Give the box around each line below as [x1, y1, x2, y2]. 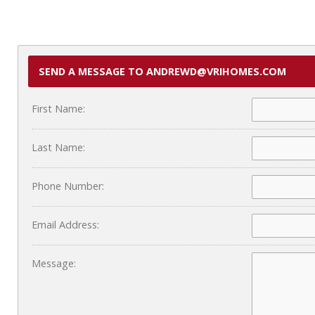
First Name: [32, 101, 85, 115]
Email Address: [32, 217, 99, 231]
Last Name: [32, 140, 85, 154]
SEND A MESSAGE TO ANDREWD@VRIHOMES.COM [39, 64, 286, 78]
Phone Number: [32, 179, 104, 193]
